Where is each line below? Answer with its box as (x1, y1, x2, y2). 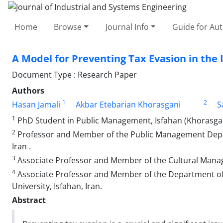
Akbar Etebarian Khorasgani (76, 99, 181, 110)
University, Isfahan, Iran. (12, 180, 102, 192)
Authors (12, 85, 44, 96)
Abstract (12, 194, 46, 206)
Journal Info (105, 21, 149, 32)
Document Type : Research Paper (12, 69, 137, 80)
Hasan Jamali (12, 99, 60, 110)
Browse (54, 21, 82, 32)
